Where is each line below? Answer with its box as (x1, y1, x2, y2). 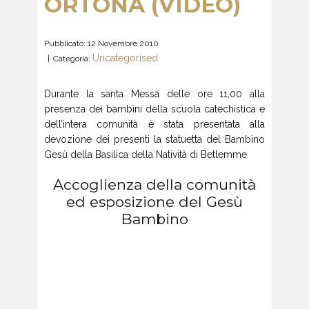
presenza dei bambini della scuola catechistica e (44, 103, 265, 114)
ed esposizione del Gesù (66, 193, 243, 210)
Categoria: (53, 54, 92, 64)
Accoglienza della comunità (53, 176, 256, 193)
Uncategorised (92, 52, 158, 64)
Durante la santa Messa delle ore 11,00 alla (44, 88, 265, 99)
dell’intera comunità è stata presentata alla (44, 119, 265, 130)
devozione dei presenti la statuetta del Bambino (44, 134, 265, 145)
